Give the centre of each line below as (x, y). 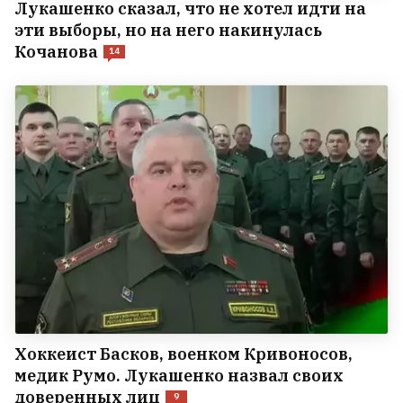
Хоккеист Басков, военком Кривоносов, (184, 354)
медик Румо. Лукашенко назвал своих (179, 375)
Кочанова (56, 51)
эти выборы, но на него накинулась (168, 30)
